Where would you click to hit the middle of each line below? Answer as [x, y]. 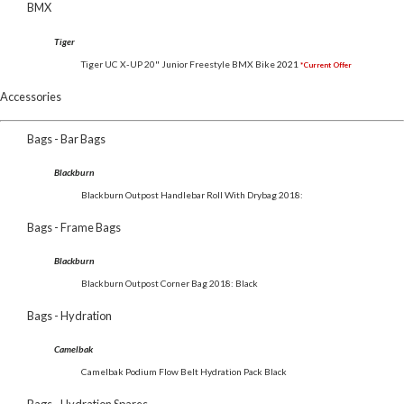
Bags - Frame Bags [74, 227]
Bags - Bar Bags [66, 138]
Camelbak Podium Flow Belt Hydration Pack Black [184, 372]
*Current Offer [326, 65]
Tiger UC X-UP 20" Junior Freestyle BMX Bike [178, 64]
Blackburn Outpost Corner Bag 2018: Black [170, 284]
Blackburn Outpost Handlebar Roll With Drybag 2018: [192, 195]
